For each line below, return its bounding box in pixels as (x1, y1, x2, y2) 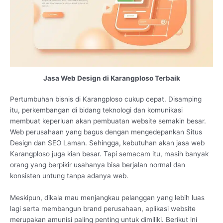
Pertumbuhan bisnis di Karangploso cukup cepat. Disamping (10, 95, 202, 104)
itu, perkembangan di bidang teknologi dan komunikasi (10, 106, 183, 114)
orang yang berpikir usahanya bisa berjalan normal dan (10, 161, 185, 169)
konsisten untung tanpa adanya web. (10, 172, 128, 180)
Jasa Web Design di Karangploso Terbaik (43, 74, 180, 82)
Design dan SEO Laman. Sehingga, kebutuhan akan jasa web (10, 139, 205, 147)
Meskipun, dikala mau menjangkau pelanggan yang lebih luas (10, 193, 205, 202)
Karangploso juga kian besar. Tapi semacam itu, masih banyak (10, 150, 209, 158)
